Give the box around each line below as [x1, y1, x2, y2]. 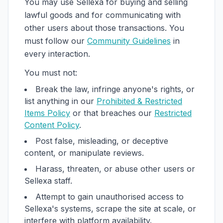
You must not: [24, 68, 77, 78]
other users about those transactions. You [24, 23, 184, 33]
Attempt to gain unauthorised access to [35, 192, 184, 202]
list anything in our [24, 96, 94, 106]
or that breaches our [73, 108, 152, 118]
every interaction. [24, 49, 90, 59]
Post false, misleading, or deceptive [35, 136, 168, 146]
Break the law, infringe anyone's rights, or [35, 84, 195, 94]
